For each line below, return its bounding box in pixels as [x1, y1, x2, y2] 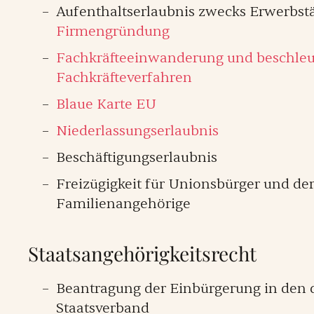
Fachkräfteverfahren [56, 69, 192, 86]
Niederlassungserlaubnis [56, 122, 219, 139]
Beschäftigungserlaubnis [56, 149, 217, 166]
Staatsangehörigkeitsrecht [28, 240, 257, 266]
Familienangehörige [56, 195, 191, 212]
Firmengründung [56, 22, 170, 40]
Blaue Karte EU [56, 95, 156, 113]
